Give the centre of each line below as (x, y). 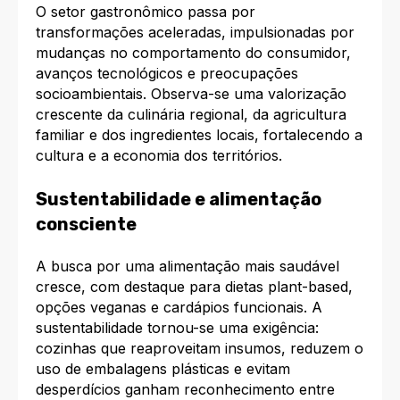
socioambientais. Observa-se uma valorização (191, 94)
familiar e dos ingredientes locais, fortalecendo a (199, 135)
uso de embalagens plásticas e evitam (163, 369)
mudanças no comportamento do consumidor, (193, 53)
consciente (86, 224)
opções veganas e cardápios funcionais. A (179, 308)
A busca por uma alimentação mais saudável (187, 267)
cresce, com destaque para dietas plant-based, (194, 287)
